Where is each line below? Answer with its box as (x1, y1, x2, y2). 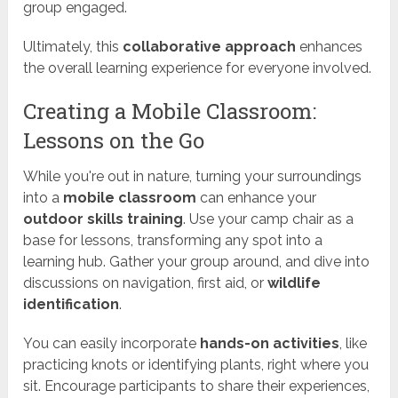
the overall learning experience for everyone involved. (23, 60, 372, 77)
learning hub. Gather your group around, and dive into (23, 253, 370, 271)
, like (339, 335, 368, 353)
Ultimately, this (23, 38, 123, 56)
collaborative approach (123, 38, 297, 56)
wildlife (267, 275, 322, 292)
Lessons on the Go (23, 126, 205, 155)
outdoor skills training (23, 211, 184, 228)
